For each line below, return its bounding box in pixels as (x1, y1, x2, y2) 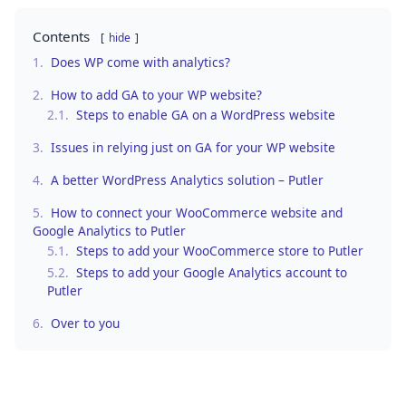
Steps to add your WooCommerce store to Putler (76, 241, 363, 259)
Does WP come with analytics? (51, 53, 230, 71)
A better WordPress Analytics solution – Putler (51, 170, 324, 188)
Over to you (51, 314, 120, 332)
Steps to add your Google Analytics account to (76, 263, 347, 281)
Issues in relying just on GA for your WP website (51, 138, 335, 156)
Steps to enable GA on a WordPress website (76, 105, 335, 123)
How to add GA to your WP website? (51, 85, 262, 103)
